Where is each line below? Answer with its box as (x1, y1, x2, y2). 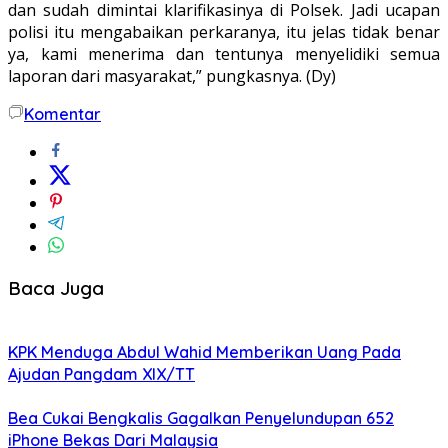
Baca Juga (8, 276, 104, 301)
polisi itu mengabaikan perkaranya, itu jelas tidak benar (8, 20, 440, 43)
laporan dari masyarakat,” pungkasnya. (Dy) (8, 64, 336, 87)
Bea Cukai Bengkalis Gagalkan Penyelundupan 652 (8, 407, 394, 428)
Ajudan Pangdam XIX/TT (8, 363, 195, 384)
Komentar (24, 103, 101, 124)
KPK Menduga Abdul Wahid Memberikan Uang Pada (8, 341, 401, 362)
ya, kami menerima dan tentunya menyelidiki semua (8, 42, 440, 65)
